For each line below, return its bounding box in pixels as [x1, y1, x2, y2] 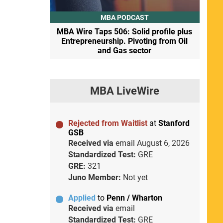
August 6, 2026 [136, 138, 190, 148]
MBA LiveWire [90, 85, 159, 98]
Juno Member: [68, 173, 123, 183]
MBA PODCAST [100, 13, 149, 21]
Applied [68, 193, 98, 203]
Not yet [122, 173, 148, 183]
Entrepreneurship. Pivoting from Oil [61, 36, 188, 46]
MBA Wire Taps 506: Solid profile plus [57, 27, 193, 37]
